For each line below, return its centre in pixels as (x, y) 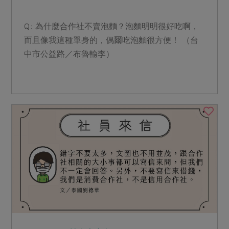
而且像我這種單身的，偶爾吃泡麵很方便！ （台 (111, 40)
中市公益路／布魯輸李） (69, 54)
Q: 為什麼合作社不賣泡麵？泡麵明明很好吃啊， (112, 26)
